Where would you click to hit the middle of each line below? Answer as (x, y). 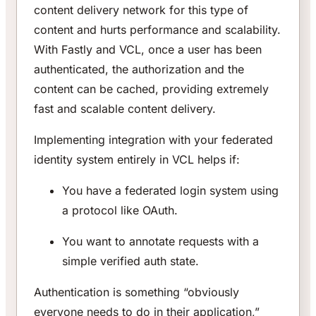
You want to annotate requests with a (160, 242)
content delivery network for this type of (141, 10)
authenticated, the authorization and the (139, 69)
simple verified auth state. (130, 261)
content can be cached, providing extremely (151, 89)
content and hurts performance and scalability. (157, 30)
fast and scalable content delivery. (125, 109)
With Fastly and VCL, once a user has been (148, 50)
